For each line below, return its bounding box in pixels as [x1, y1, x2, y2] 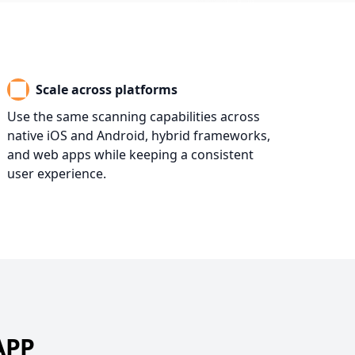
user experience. [6, 165, 106, 182]
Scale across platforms [35, 81, 177, 98]
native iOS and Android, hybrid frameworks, [6, 127, 270, 144]
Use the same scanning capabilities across [6, 108, 260, 125]
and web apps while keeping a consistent [6, 146, 254, 163]
